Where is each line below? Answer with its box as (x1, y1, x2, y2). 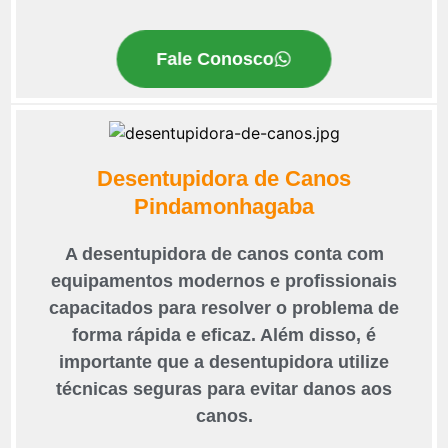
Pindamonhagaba (134, 194, 314, 220)
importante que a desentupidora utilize (59, 352, 389, 373)
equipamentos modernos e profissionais (51, 271, 397, 292)
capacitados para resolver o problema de (49, 298, 399, 319)
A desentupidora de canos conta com (64, 244, 384, 265)
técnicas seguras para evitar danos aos (56, 379, 392, 400)
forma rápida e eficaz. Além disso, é (72, 325, 376, 346)
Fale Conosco (156, 48, 274, 69)
